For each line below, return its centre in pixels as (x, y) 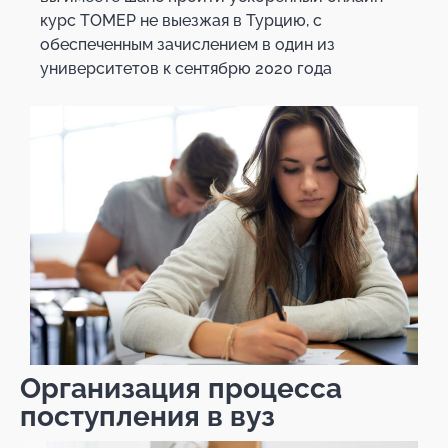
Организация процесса (181, 388)
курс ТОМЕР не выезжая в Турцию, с (181, 21)
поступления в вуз (147, 416)
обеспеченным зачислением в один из (187, 45)
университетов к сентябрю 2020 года (186, 69)
